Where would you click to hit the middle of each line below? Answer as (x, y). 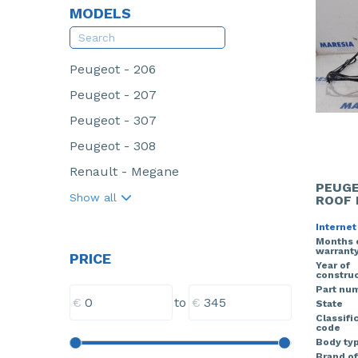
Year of (332, 265)
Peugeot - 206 (113, 69)
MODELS (100, 13)
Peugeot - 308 (113, 146)
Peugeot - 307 (113, 120)
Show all (95, 197)
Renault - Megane (124, 171)
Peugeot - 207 (113, 95)
